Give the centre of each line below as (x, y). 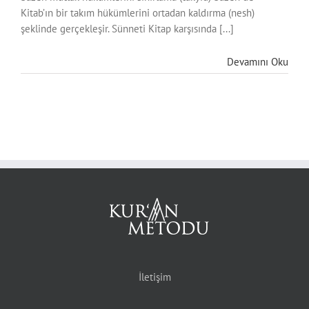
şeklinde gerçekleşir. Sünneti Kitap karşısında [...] (127, 28)
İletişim (154, 277)
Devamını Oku (258, 61)
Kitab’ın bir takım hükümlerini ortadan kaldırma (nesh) (138, 12)
